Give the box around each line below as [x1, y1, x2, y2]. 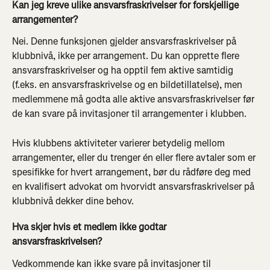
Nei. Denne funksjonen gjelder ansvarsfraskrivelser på [12, 35, 239, 48]
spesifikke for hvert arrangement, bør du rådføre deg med [12, 165, 253, 178]
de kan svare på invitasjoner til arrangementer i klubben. [12, 107, 246, 121]
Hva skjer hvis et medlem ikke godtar [12, 220, 169, 233]
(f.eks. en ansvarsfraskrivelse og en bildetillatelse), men [12, 78, 245, 92]
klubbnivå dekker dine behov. [12, 194, 134, 207]
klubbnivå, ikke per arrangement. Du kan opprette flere [12, 49, 242, 63]
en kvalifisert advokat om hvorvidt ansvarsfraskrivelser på [12, 180, 257, 193]
